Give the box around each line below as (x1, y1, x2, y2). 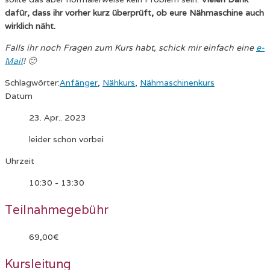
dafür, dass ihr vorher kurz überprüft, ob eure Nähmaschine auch (5, 7, 264, 18)
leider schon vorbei (29, 134, 104, 145)
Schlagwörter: (5, 77, 60, 88)
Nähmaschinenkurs (140, 77, 215, 88)
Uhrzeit (5, 155, 34, 166)
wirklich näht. (5, 20, 58, 31)
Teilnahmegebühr (5, 202, 108, 218)
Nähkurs (102, 77, 135, 88)
